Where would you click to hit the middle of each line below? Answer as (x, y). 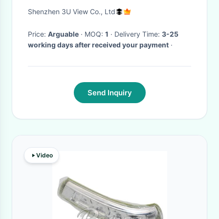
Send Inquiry (109, 93)
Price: (38, 34)
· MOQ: (95, 34)
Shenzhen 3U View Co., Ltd (72, 11)
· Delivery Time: (138, 34)
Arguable (63, 34)
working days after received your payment (98, 45)
